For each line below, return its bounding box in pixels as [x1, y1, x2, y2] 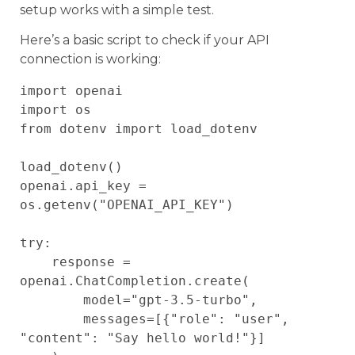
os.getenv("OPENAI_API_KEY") [20, 197, 234, 213]
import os [20, 102, 91, 118]
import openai [20, 83, 123, 99]
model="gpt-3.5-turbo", [20, 292, 83, 308]
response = [20, 254, 52, 270]
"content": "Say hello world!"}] [20, 330, 265, 346]
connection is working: [20, 52, 161, 67]
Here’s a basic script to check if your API [20, 32, 269, 48]
